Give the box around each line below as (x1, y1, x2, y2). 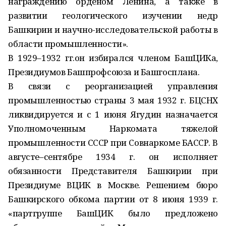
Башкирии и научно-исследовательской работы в (8, 24, 218, 35)
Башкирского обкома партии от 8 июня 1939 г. (8, 193, 218, 205)
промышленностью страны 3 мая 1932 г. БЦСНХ (8, 94, 218, 106)
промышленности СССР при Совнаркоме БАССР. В (8, 137, 218, 148)
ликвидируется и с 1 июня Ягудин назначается (8, 108, 218, 120)
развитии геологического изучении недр (8, 10, 218, 21)
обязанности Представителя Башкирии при (8, 165, 218, 177)
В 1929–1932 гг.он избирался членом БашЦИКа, (8, 52, 218, 64)
